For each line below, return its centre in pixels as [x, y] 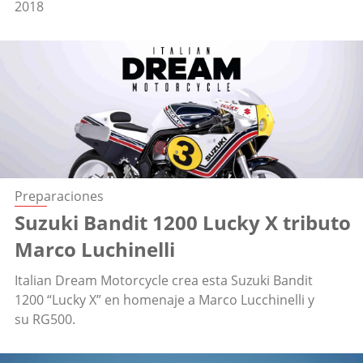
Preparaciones [59, 196]
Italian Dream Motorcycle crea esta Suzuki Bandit [164, 281]
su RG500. [45, 320]
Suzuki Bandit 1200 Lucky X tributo [183, 223]
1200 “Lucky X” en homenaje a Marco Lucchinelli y [164, 300]
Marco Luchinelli [95, 250]
